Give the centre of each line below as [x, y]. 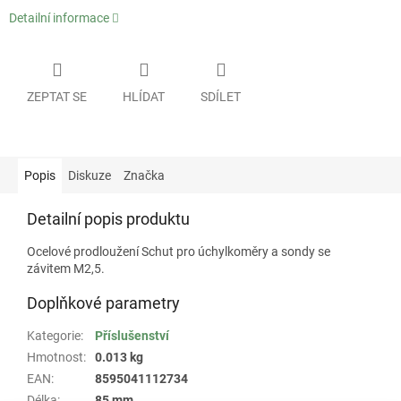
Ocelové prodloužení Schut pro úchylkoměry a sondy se [179, 251]
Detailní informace [59, 18]
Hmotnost [55, 357]
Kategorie [54, 335]
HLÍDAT [144, 96]
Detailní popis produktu [108, 218]
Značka [144, 175]
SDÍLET [221, 96]
